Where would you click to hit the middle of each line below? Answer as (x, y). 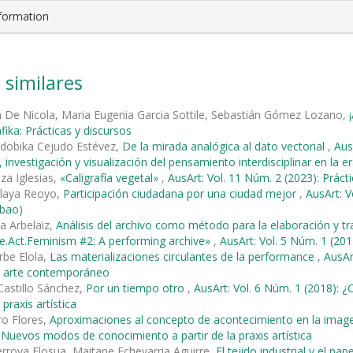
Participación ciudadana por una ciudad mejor (181, 193)
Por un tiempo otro (137, 288)
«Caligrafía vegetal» (111, 177)
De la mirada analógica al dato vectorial (225, 146)
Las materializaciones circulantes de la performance (184, 256)
